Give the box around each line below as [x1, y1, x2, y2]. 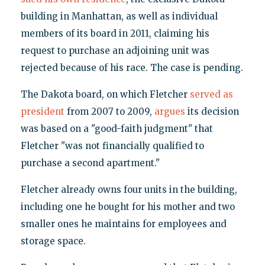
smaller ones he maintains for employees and [20, 218, 227, 230]
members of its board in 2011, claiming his [20, 28, 209, 40]
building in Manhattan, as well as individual [20, 11, 218, 22]
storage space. [20, 235, 86, 247]
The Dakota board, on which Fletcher [20, 89, 190, 101]
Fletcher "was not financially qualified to [20, 140, 204, 152]
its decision [185, 106, 239, 118]
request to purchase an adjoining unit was [20, 45, 209, 57]
